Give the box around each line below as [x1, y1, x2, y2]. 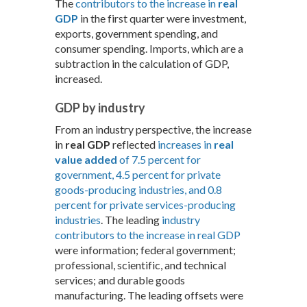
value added [55, 153, 117, 167]
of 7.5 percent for [117, 153, 201, 167]
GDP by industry [55, 100, 145, 116]
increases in [158, 138, 214, 151]
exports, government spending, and [55, 27, 218, 40]
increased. [55, 72, 102, 86]
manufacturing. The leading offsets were [55, 288, 243, 302]
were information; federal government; [55, 243, 236, 257]
